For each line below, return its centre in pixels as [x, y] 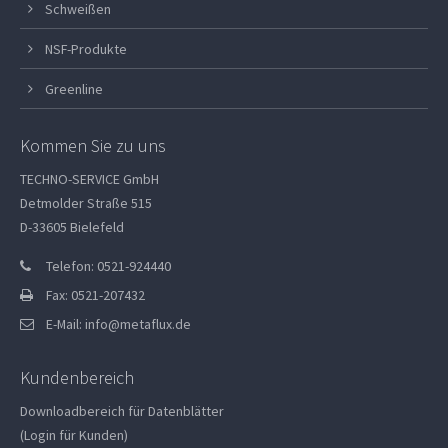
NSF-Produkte [86, 48]
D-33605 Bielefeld [72, 226]
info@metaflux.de [137, 323]
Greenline [74, 88]
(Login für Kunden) [74, 434]
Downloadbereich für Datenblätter [122, 410]
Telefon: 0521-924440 [108, 265]
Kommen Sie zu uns [93, 145]
